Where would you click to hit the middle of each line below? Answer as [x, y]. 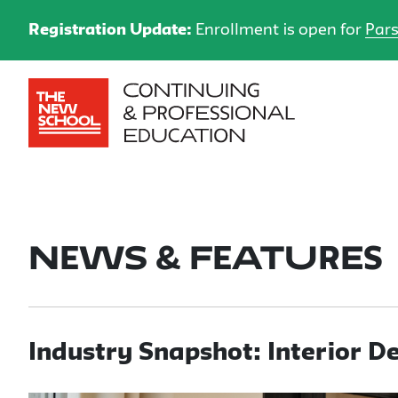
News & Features [206, 260]
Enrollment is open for [280, 30]
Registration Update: [112, 30]
